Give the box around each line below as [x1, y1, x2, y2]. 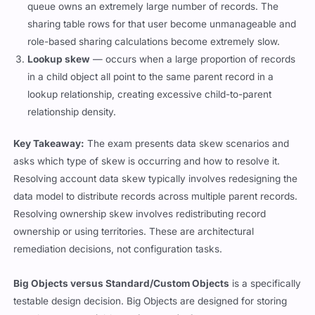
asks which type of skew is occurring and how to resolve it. [13, 155, 281, 167]
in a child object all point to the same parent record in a [27, 70, 274, 82]
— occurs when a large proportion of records [90, 53, 296, 65]
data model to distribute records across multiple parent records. [13, 191, 298, 202]
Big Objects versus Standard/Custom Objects [13, 278, 230, 290]
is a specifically [229, 278, 302, 290]
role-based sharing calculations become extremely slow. [27, 35, 281, 47]
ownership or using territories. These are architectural [13, 226, 255, 238]
